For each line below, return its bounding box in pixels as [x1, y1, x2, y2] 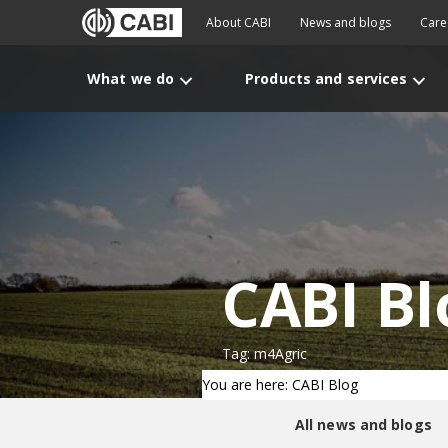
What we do [87, 69, 175, 88]
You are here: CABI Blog [202, 375, 358, 394]
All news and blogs [294, 415, 432, 434]
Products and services [245, 69, 408, 88]
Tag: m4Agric [222, 344, 307, 363]
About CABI [206, 14, 271, 31]
